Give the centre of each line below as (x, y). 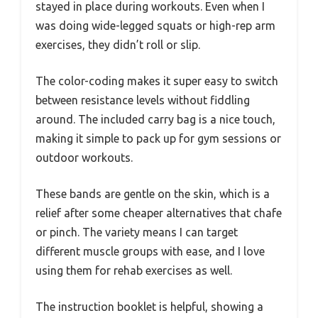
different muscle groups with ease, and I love (150, 252)
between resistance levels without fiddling (143, 100)
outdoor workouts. (84, 158)
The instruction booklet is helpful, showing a (149, 307)
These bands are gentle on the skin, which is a (153, 194)
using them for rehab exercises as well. (134, 271)
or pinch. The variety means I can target (137, 232)
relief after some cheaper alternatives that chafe (159, 213)
